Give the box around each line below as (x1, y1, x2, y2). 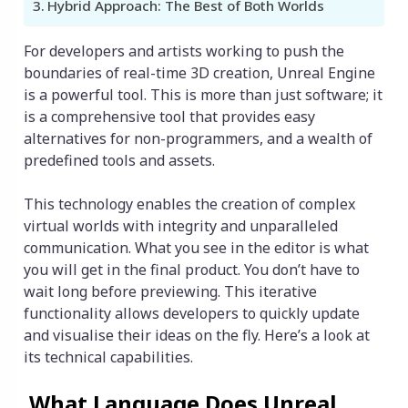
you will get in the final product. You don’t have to (24, 260, 360, 280)
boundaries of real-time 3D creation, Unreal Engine (24, 63, 375, 84)
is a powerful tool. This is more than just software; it (24, 85, 382, 106)
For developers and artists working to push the (24, 41, 344, 62)
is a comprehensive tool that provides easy (24, 107, 315, 127)
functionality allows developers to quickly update (24, 303, 360, 324)
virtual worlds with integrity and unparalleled (24, 216, 338, 237)
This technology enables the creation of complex (24, 194, 355, 215)
